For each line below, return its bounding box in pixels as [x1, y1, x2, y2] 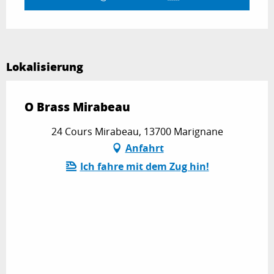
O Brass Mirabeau [24, 98, 130, 115]
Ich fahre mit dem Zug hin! [80, 159, 209, 173]
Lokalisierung [6, 58, 83, 75]
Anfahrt [125, 141, 164, 155]
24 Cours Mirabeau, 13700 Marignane [51, 124, 223, 138]
